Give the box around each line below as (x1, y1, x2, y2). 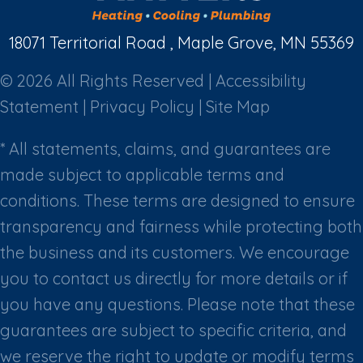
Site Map (206, 96, 270, 117)
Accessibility (216, 70, 306, 91)
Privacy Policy (90, 96, 194, 117)
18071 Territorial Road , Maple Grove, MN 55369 (9, 32, 354, 53)
